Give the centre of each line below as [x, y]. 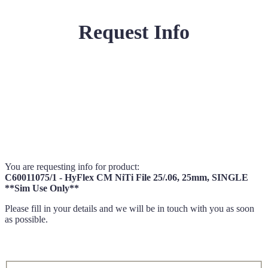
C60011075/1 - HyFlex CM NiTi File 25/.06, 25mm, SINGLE [127, 177]
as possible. [26, 219]
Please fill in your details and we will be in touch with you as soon [130, 208]
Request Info [134, 32]
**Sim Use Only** [42, 188]
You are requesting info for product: [72, 167]
